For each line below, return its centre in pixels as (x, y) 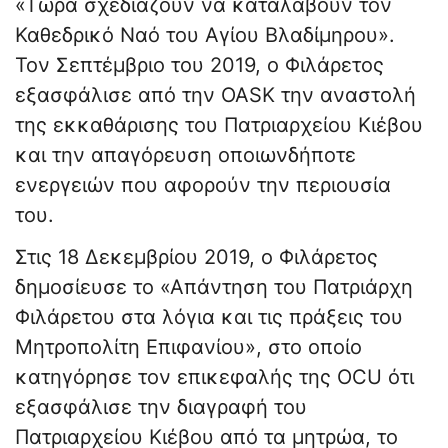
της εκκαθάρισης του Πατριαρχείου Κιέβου (219, 125)
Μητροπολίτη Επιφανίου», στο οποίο (188, 347)
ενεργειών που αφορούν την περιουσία (203, 185)
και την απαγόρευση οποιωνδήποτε (185, 155)
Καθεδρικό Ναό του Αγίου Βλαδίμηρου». (205, 35)
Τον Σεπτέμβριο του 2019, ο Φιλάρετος (199, 65)
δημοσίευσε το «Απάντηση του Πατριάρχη (214, 287)
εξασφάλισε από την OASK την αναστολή (215, 95)
